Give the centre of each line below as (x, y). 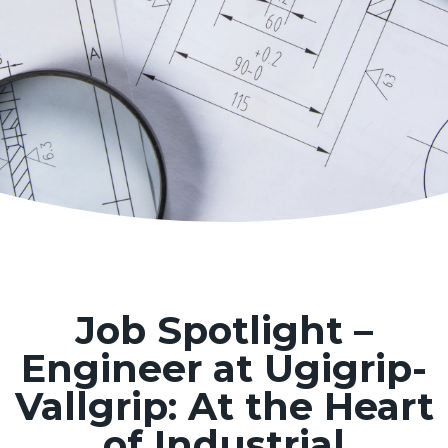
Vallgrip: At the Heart (224, 406)
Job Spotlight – (224, 330)
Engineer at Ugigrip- (224, 368)
